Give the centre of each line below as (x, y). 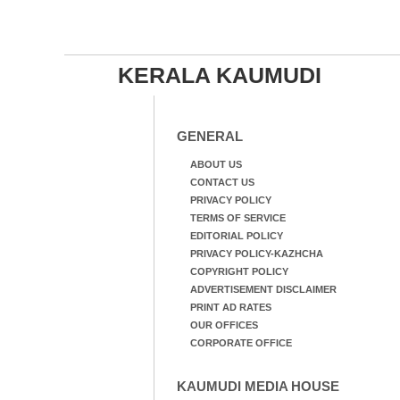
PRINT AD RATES (230, 307)
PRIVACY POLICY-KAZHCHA (256, 254)
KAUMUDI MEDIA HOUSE (258, 386)
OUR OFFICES (224, 325)
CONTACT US (222, 182)
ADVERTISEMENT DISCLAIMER (263, 289)
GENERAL (209, 136)
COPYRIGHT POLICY (239, 271)
